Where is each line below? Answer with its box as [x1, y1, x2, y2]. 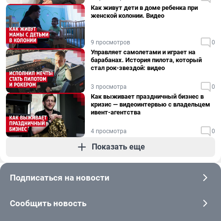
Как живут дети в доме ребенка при [91, 4, 198, 11]
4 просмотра [91, 128, 127, 135]
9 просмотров [91, 39, 130, 46]
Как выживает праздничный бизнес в [91, 93, 204, 100]
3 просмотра [91, 83, 127, 90]
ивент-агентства [91, 109, 141, 116]
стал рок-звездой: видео [91, 64, 165, 72]
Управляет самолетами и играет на [91, 48, 195, 56]
